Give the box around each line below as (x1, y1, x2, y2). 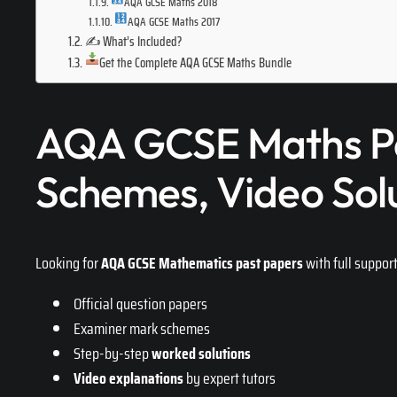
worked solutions (152, 341, 251, 367)
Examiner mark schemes (71, 316, 210, 342)
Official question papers (71, 292, 207, 317)
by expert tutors (183, 366, 276, 392)
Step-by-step (71, 341, 152, 367)
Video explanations (74, 366, 183, 392)
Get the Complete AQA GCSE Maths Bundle (99, 51, 292, 73)
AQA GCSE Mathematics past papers (101, 251, 303, 276)
